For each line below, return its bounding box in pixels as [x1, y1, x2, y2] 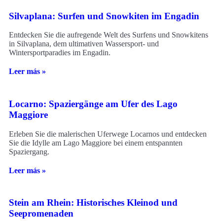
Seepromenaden [9, 208, 74, 219]
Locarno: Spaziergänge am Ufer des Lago [9, 99, 178, 110]
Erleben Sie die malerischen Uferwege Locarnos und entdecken [9, 129, 207, 138]
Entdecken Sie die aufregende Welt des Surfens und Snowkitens [9, 31, 208, 39]
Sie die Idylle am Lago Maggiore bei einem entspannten [9, 138, 183, 147]
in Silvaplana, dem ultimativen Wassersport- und [9, 39, 159, 48]
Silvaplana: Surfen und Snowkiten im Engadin [9, 10, 199, 21]
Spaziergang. [9, 147, 49, 156]
